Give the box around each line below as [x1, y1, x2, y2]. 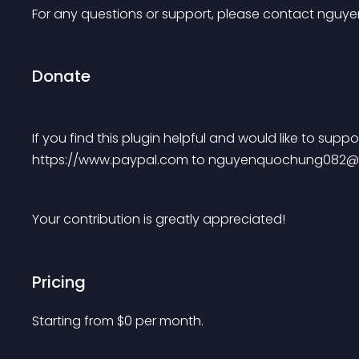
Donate [32, 65, 91, 87]
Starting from [32, 312, 117, 330]
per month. [135, 312, 204, 330]
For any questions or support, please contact [32, 5, 317, 23]
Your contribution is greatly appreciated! [32, 210, 285, 228]
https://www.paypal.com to [32, 151, 208, 169]
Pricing [32, 271, 86, 293]
